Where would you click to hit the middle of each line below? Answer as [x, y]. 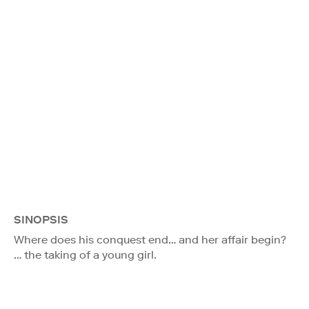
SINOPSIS [41, 219]
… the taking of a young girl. [85, 255]
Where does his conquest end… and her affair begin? [150, 239]
